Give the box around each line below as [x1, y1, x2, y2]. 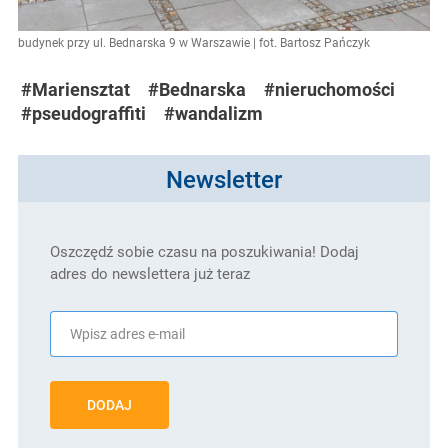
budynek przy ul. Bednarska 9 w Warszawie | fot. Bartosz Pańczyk [18, 35, 370, 51]
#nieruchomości [264, 78, 395, 102]
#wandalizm [164, 102, 263, 126]
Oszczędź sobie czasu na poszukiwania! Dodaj [50, 242, 359, 262]
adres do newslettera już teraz [50, 264, 250, 284]
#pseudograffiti [21, 102, 146, 126]
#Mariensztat [21, 78, 130, 102]
